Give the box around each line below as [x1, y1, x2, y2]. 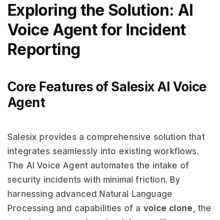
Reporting [7, 40, 81, 59]
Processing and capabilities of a [7, 203, 143, 213]
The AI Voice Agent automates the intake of [7, 161, 190, 170]
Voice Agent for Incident [7, 20, 186, 39]
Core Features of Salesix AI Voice [7, 79, 207, 94]
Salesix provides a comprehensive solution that [7, 132, 205, 142]
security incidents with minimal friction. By [7, 175, 181, 185]
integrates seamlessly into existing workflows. [7, 146, 199, 156]
